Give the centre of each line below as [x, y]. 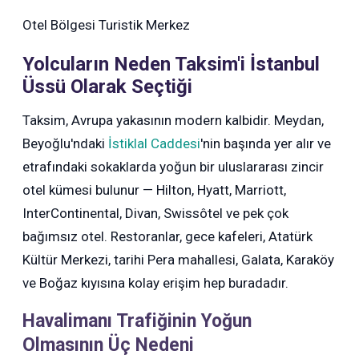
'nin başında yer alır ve [266, 143]
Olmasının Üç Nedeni [109, 345]
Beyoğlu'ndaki [66, 143]
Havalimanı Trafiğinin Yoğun [137, 321]
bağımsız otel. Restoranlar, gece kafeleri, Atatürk [168, 236]
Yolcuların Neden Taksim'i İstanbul [171, 65]
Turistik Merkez [145, 25]
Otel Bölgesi [59, 25]
